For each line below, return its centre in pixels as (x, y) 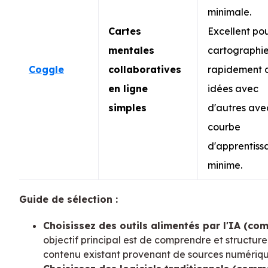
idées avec (233, 88)
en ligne (128, 88)
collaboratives (145, 69)
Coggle (46, 69)
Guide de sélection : (68, 199)
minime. (225, 165)
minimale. (229, 12)
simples (127, 107)
